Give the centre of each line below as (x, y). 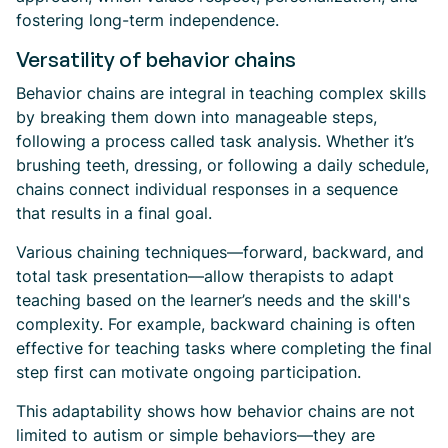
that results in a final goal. (114, 213)
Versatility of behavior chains (156, 59)
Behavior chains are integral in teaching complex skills (221, 93)
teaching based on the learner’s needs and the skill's (213, 300)
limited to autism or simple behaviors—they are (195, 435)
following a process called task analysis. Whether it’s (215, 141)
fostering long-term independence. (147, 20)
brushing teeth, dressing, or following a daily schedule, (222, 165)
